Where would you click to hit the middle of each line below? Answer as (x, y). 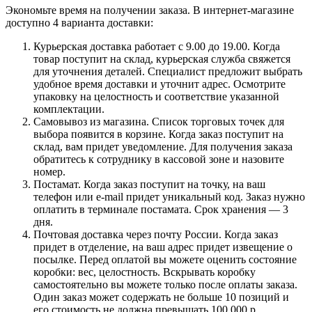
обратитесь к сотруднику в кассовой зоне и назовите (159, 159)
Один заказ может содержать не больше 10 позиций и (161, 297)
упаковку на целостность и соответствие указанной (156, 96)
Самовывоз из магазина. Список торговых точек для (159, 121)
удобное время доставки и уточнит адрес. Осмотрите (159, 84)
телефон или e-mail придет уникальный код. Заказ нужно (169, 196)
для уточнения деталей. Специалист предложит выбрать (168, 71)
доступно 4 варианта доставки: (79, 22)
